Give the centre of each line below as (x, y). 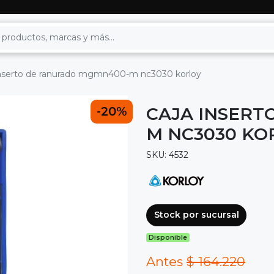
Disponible (168, 237)
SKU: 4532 (167, 155)
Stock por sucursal (196, 215)
